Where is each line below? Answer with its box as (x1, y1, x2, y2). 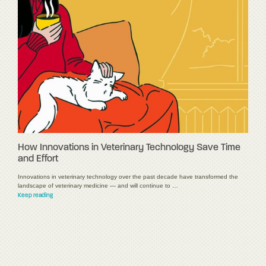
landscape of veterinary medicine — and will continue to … (18, 182, 178, 189)
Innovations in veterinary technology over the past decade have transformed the (18, 173, 238, 180)
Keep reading (18, 192, 53, 199)
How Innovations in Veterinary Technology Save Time (18, 142, 240, 153)
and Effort (18, 154, 58, 164)
